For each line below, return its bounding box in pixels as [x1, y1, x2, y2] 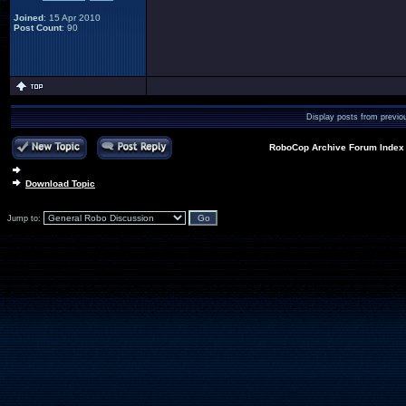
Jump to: [7, 214, 43, 223]
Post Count [14, 23, 62, 33]
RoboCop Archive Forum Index [269, 142, 404, 152]
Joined [14, 13, 43, 23]
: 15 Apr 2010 [43, 13, 101, 23]
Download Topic [25, 179, 95, 188]
